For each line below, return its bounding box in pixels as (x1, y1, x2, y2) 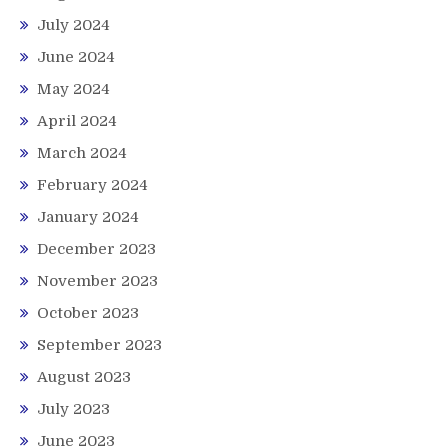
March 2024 (37, 144, 127, 163)
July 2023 (37, 400, 110, 419)
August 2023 (37, 368, 131, 387)
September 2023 (37, 336, 162, 355)
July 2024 (37, 16, 110, 35)
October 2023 (37, 304, 139, 323)
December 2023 (37, 240, 156, 259)
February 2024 (37, 176, 148, 195)
